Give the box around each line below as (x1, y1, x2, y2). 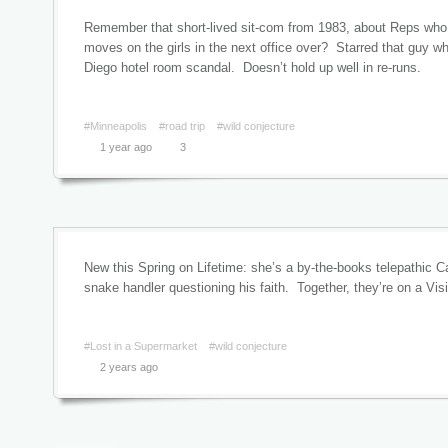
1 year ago (100, 141, 152, 153)
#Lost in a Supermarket (84, 340, 197, 352)
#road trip (159, 120, 205, 132)
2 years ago (100, 361, 158, 373)
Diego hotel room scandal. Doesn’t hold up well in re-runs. (84, 60, 445, 75)
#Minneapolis (84, 120, 147, 132)
